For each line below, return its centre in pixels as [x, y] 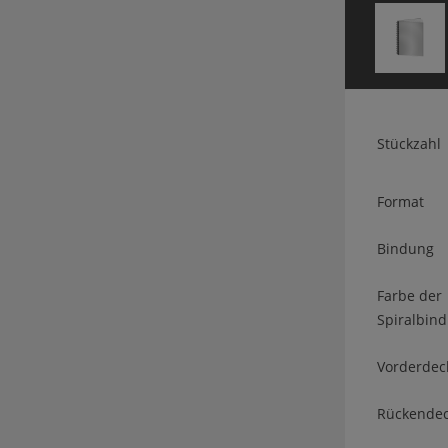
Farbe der [409, 296]
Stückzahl [409, 144]
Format [400, 202]
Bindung [405, 249]
